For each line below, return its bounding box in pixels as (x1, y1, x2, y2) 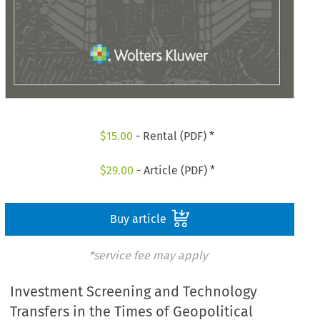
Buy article (109, 211, 169, 226)
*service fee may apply (88, 248, 208, 262)
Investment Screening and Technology (10, 283, 258, 301)
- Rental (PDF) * (133, 129, 215, 144)
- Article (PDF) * (133, 163, 215, 177)
